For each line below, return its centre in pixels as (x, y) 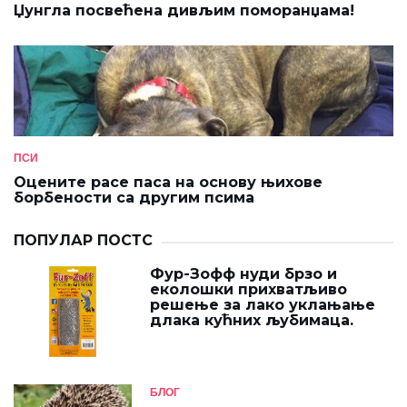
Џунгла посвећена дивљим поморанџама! (184, 10)
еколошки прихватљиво (248, 289)
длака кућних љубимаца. (252, 320)
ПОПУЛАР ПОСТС (83, 240)
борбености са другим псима (134, 198)
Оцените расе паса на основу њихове (168, 182)
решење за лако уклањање (263, 305)
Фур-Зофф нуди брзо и (243, 274)
